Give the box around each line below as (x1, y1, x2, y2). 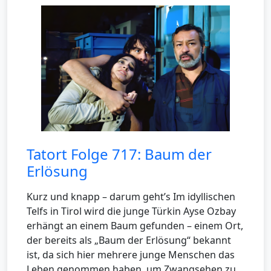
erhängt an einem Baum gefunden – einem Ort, (27, 219, 243, 233)
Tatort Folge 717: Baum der (27, 144, 212, 165)
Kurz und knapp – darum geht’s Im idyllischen (27, 190, 235, 204)
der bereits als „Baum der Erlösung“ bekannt (27, 233, 231, 247)
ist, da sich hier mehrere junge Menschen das (27, 248, 235, 262)
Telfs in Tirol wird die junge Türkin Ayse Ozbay (27, 204, 236, 218)
